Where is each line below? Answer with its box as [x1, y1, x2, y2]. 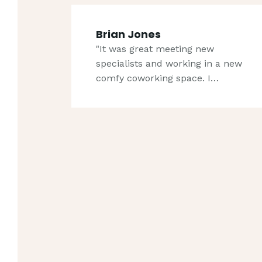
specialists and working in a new [96, 57, 243, 69]
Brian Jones [96, 26, 161, 42]
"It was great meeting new [96, 43, 215, 54]
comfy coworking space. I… [96, 72, 219, 84]
